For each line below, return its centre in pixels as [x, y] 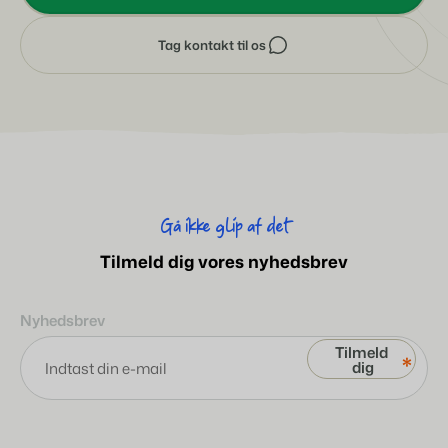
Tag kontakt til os [212, 44]
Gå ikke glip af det [224, 227]
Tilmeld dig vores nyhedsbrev [224, 261]
